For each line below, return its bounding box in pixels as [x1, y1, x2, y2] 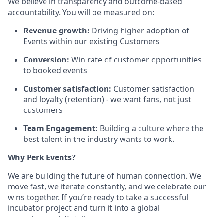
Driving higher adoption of [90, 25, 189, 36]
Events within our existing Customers [23, 36, 160, 46]
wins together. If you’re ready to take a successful [8, 192, 188, 202]
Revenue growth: [23, 25, 90, 36]
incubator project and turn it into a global [8, 202, 160, 213]
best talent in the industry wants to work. [23, 134, 174, 144]
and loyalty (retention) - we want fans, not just [23, 94, 191, 105]
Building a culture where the [98, 123, 203, 134]
